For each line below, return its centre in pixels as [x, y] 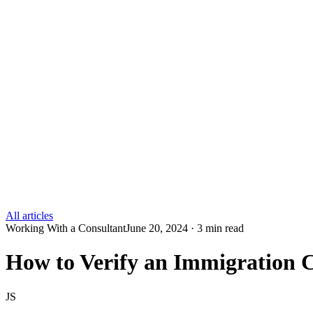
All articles [29, 216]
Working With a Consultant [66, 228]
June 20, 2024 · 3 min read [185, 228]
